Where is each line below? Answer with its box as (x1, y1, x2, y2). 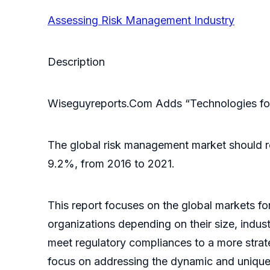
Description (48, 55, 105, 69)
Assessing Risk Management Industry (48, 14, 234, 27)
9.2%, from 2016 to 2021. (48, 157, 175, 171)
